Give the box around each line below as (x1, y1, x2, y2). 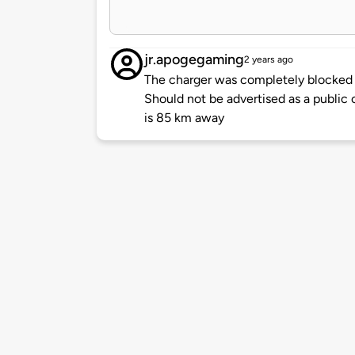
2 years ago (244, 54, 293, 66)
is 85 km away (144, 110, 224, 126)
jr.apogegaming (144, 51, 244, 69)
